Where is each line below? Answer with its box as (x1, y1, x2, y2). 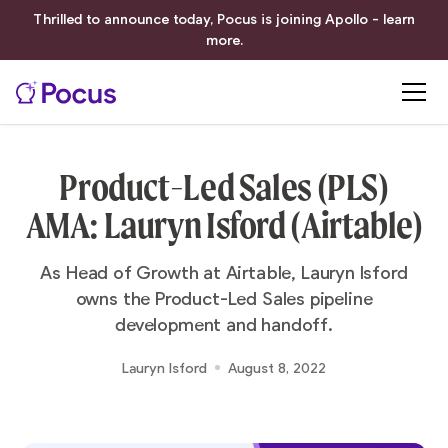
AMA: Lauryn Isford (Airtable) (25, 203, 423, 247)
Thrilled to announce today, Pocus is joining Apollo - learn (33, 11, 415, 27)
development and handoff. (115, 315, 333, 335)
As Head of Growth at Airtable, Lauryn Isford (40, 263, 408, 283)
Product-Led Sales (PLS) (59, 165, 389, 209)
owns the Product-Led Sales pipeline (75, 289, 373, 309)
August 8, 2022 (228, 360, 326, 376)
